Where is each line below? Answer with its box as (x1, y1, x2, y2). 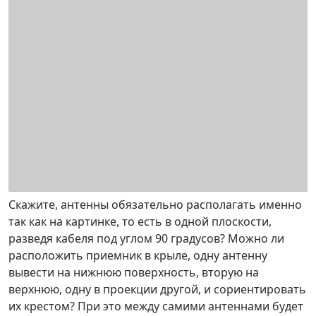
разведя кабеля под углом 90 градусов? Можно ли (8, 231, 284, 246)
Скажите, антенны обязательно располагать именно (8, 197, 302, 212)
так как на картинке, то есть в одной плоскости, (8, 214, 272, 229)
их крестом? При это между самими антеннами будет (8, 298, 303, 314)
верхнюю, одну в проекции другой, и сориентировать (8, 281, 306, 297)
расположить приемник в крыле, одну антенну (8, 248, 267, 263)
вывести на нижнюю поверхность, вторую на (8, 265, 259, 280)
